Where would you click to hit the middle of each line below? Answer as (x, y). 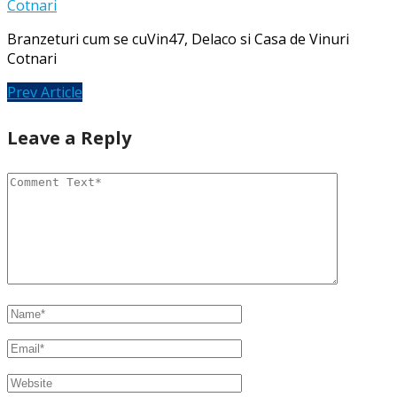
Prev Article (45, 93)
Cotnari (32, 59)
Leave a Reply (69, 137)
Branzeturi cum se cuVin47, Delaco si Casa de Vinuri (178, 39)
